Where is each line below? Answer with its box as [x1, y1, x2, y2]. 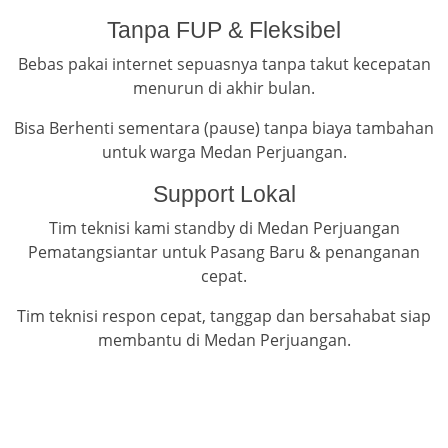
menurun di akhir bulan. [133, 77, 315, 100]
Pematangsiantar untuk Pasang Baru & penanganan [28, 241, 420, 264]
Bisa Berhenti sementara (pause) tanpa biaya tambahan [14, 117, 434, 140]
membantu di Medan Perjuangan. [97, 329, 351, 352]
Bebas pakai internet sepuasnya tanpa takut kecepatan [17, 53, 431, 76]
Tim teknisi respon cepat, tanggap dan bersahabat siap [17, 305, 431, 328]
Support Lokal [152, 181, 296, 208]
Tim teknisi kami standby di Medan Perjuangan [48, 217, 400, 240]
